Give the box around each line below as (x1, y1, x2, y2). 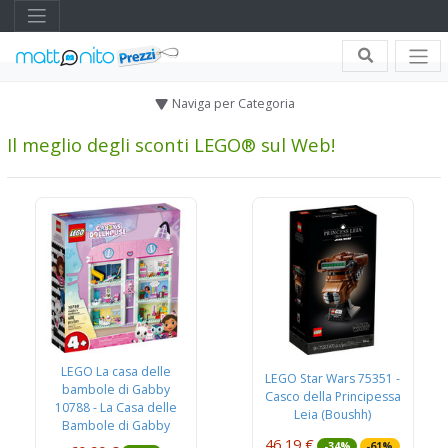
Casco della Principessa (264, 387, 401, 405)
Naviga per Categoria (171, 94, 295, 112)
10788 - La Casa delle (54, 398, 177, 416)
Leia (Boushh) (294, 405, 371, 423)
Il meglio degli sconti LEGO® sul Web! (7, 131, 335, 157)
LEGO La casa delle (60, 362, 171, 380)
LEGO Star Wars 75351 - (265, 369, 400, 387)
